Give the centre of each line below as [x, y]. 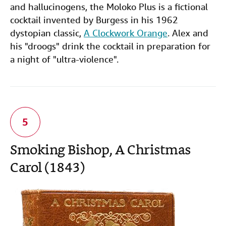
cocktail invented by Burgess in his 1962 [94, 20]
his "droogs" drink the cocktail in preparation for [110, 46]
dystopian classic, [47, 33]
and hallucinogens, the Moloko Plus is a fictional [109, 7]
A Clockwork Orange [126, 33]
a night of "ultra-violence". [64, 59]
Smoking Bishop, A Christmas [100, 151]
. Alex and [188, 33]
